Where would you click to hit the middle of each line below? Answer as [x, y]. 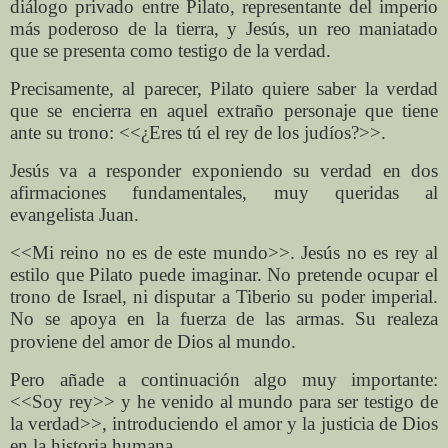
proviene [46, 341]
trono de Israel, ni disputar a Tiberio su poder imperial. [224, 296]
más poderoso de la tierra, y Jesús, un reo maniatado [224, 29]
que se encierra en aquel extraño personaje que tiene [224, 110]
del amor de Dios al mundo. [189, 341]
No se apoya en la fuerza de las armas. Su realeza [224, 318]
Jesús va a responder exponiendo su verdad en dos [224, 170]
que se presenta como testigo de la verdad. [170, 51]
